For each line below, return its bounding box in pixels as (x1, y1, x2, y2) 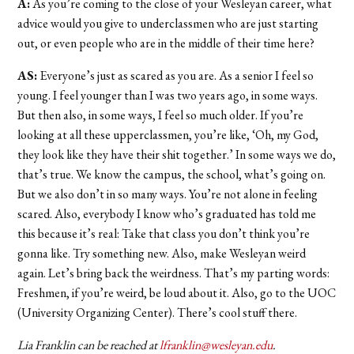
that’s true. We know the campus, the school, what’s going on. (17, 165, 326, 183)
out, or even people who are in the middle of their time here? (17, 34, 315, 51)
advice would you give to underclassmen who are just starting (17, 14, 319, 32)
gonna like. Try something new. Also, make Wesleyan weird (17, 244, 307, 262)
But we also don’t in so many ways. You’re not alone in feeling (17, 185, 318, 202)
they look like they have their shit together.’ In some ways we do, (17, 145, 337, 163)
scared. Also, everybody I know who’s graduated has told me (17, 205, 317, 222)
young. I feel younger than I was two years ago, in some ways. (17, 86, 318, 104)
